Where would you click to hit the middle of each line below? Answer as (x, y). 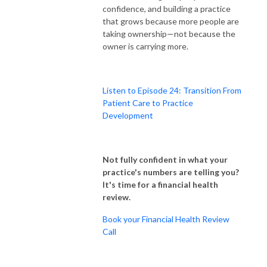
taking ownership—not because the (169, 33)
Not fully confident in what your (165, 159)
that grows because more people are (171, 21)
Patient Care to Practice (148, 103)
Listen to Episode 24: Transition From (172, 90)
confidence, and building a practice (167, 8)
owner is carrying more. (145, 46)
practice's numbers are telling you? (171, 172)
